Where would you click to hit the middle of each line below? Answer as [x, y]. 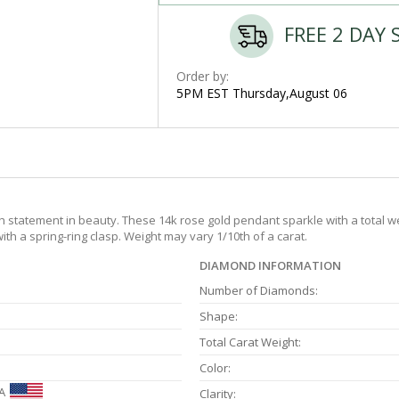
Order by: [202, 76]
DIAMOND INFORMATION [270, 266]
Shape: [219, 317]
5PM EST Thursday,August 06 [261, 93]
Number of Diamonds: [259, 291]
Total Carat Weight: [250, 342]
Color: [215, 368]
